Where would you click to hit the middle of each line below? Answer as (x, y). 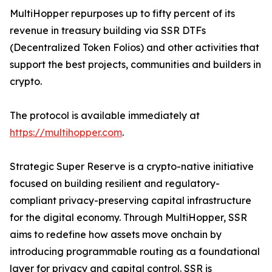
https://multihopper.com (66, 133)
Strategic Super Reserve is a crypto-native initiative (132, 167)
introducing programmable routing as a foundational (135, 252)
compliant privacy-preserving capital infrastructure (131, 201)
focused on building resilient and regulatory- (115, 184)
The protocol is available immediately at (105, 116)
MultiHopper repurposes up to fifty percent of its (122, 14)
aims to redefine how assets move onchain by (116, 235)
